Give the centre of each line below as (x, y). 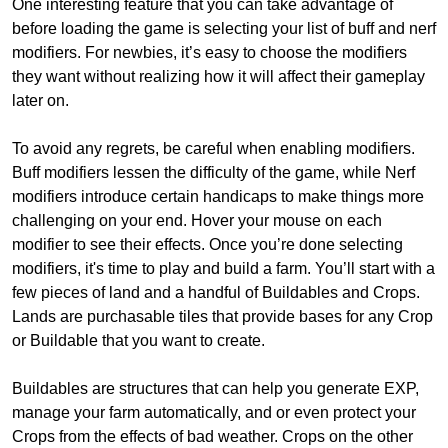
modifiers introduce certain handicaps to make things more (218, 196)
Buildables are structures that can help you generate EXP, (215, 388)
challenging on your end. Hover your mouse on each (197, 220)
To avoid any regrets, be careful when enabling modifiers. (213, 148)
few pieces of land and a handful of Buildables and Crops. (216, 292)
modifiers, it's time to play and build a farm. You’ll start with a (223, 268)
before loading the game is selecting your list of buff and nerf (224, 28)
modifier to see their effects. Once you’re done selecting (207, 244)
